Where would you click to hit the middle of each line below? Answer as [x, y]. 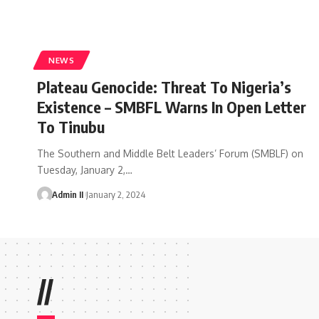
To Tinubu [71, 126]
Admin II [67, 194]
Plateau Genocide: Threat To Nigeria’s [164, 87]
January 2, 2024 [115, 194]
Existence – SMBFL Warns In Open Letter [172, 106]
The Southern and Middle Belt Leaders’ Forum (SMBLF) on [170, 153]
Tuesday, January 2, [81, 169]
